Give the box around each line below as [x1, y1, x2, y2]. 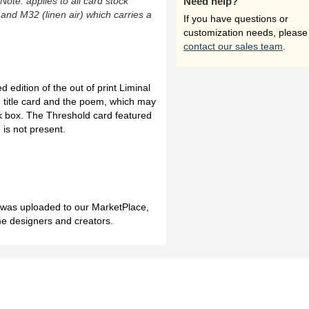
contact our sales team [183, 41, 283, 52]
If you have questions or [183, 13, 288, 24]
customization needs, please [183, 27, 308, 38]
